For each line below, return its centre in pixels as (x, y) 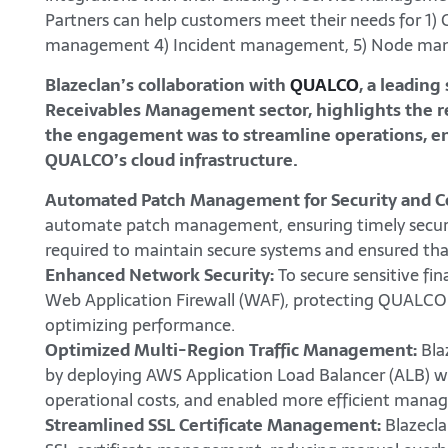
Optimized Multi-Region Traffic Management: (231, 349)
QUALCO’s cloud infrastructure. (171, 159)
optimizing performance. (140, 324)
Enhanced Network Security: (159, 274)
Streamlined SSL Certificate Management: (213, 424)
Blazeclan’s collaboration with (167, 84)
